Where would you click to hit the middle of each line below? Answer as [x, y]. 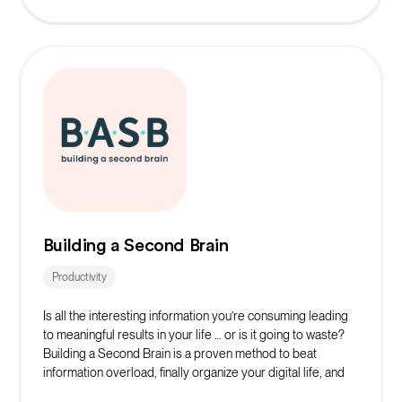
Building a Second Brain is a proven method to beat [179, 353]
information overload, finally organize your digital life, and [193, 372]
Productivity [79, 277]
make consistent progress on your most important [176, 391]
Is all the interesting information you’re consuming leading [195, 315]
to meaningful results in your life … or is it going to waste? [193, 334]
